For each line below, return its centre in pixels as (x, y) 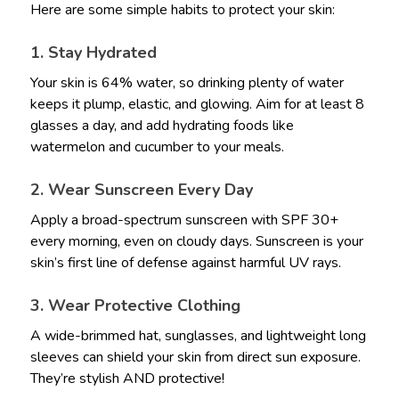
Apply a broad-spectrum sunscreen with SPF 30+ (184, 220)
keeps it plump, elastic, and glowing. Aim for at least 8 (197, 105)
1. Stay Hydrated (93, 53)
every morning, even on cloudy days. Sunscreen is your (196, 242)
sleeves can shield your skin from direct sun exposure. (195, 358)
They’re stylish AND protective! (127, 379)
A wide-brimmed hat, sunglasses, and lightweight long (198, 336)
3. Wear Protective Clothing (135, 306)
